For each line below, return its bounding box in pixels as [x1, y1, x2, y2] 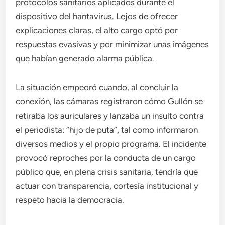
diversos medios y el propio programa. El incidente [16, 139, 207, 149]
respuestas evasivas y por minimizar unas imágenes [16, 39, 209, 49]
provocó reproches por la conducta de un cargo [16, 153, 196, 163]
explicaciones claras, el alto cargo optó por [16, 25, 178, 35]
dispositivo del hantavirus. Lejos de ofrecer [16, 11, 178, 21]
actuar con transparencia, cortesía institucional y [16, 181, 199, 191]
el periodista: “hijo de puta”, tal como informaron [16, 125, 198, 135]
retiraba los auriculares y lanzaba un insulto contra [16, 110, 204, 121]
